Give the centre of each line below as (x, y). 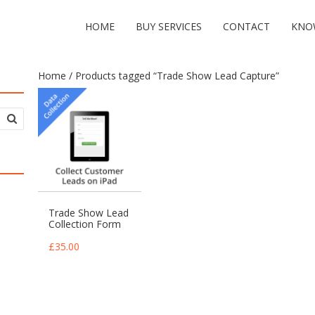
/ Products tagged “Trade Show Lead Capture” (173, 76)
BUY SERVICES (169, 26)
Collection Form (85, 224)
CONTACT (246, 26)
